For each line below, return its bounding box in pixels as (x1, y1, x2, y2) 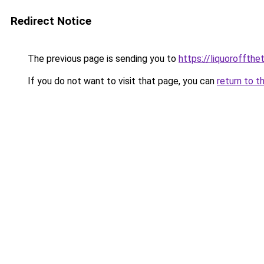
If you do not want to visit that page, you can (25, 75, 217, 87)
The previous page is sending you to (25, 53, 179, 64)
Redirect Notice (11, 14, 91, 28)
